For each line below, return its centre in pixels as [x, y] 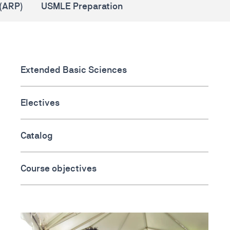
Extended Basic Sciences [73, 70]
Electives [40, 102]
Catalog [37, 135]
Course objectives [59, 168]
